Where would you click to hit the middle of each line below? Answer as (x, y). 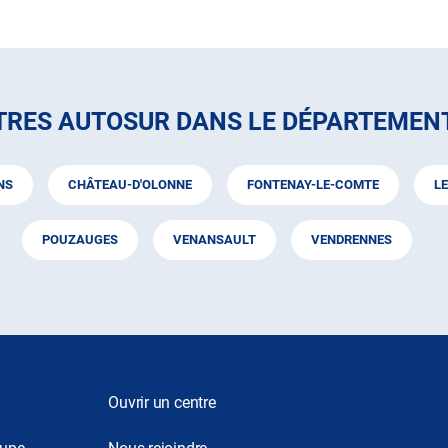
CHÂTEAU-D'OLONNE (130, 184)
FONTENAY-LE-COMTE (313, 184)
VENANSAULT (214, 239)
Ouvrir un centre (162, 402)
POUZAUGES (79, 239)
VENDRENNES (351, 239)
